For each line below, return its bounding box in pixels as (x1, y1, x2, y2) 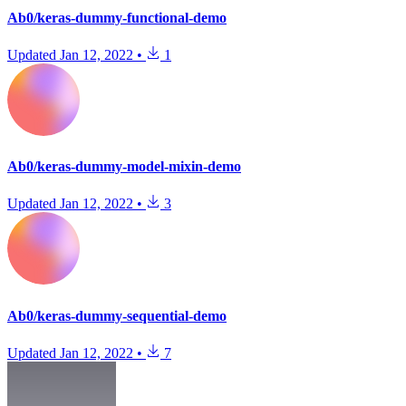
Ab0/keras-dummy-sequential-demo (7, 307, 227, 324)
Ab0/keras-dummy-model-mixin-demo (7, 159, 241, 175)
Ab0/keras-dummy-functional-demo (7, 9, 227, 25)
